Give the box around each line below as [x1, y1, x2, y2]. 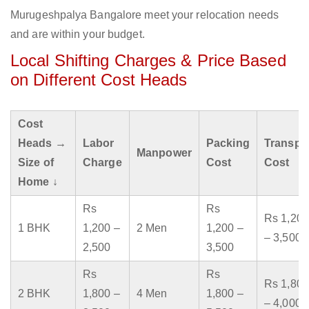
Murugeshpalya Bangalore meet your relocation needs [10, 9, 279, 21]
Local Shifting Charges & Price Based [10, 51, 286, 70]
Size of [18, 157, 54, 169]
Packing [206, 137, 250, 150]
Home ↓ [18, 176, 58, 188]
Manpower [137, 147, 192, 159]
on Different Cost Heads [10, 70, 188, 90]
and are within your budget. [10, 28, 145, 41]
